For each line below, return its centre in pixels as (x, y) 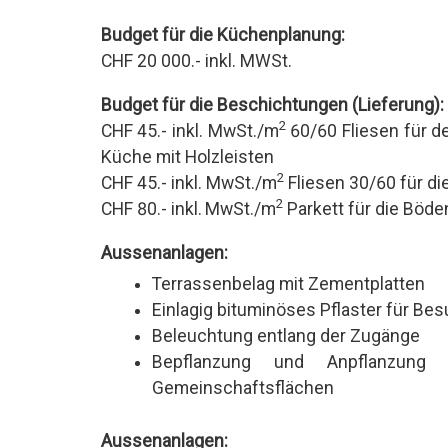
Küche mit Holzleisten (187, 157)
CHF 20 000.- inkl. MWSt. (196, 61)
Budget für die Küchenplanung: (222, 35)
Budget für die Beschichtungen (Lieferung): (272, 105)
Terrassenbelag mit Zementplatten (289, 283)
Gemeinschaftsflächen (243, 387)
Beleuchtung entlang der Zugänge (286, 335)
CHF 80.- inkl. (151, 209)
